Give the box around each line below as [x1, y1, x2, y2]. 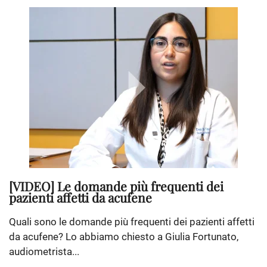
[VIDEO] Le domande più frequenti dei [9, 178, 223, 195]
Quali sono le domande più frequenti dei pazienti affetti [9, 216, 254, 228]
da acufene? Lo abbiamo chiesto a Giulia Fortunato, [9, 231, 238, 243]
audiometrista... [9, 246, 79, 258]
